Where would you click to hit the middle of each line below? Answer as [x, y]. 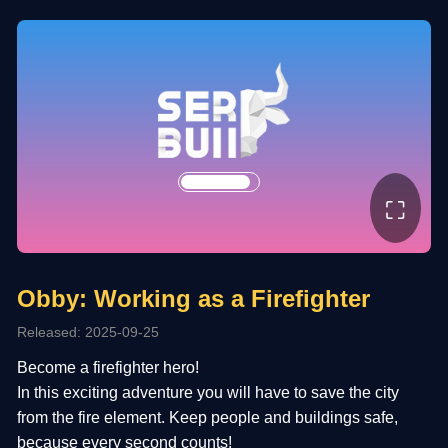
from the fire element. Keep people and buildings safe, [208, 417]
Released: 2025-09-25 [88, 331]
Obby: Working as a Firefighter [194, 298]
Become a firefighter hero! [108, 367]
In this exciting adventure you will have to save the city [208, 392]
